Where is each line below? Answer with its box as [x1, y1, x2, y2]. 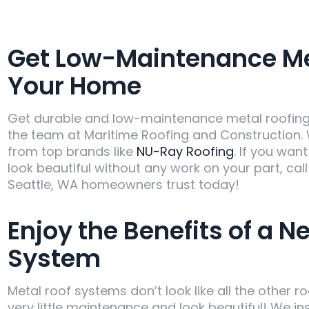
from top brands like [7, 143, 137, 160]
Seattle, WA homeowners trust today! [7, 176, 239, 193]
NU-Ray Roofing [136, 143, 234, 160]
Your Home [7, 69, 141, 103]
